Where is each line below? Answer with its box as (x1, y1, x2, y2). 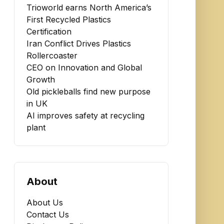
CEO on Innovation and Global (26, 62, 142, 72)
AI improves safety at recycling (26, 110, 145, 120)
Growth (26, 74, 55, 84)
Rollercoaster (26, 50, 78, 60)
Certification (26, 26, 72, 36)
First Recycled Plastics (26, 14, 111, 24)
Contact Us (26, 209, 69, 219)
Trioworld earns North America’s (26, 2, 152, 12)
